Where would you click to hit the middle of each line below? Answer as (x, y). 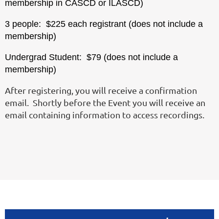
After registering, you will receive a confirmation (101, 90)
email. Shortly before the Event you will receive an (105, 102)
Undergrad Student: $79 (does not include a (91, 57)
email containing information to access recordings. (105, 115)
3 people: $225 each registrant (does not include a (104, 24)
